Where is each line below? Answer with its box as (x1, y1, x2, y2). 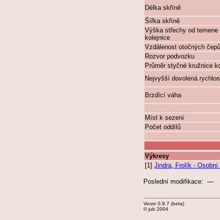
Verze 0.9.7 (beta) (143, 201, 184, 206)
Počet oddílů (145, 123, 181, 131)
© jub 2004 (143, 206, 168, 212)
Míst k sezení (145, 114, 184, 121)
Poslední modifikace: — (143, 178, 214, 185)
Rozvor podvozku (145, 53, 194, 60)
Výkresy (145, 152, 169, 160)
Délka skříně (145, 4, 181, 11)
